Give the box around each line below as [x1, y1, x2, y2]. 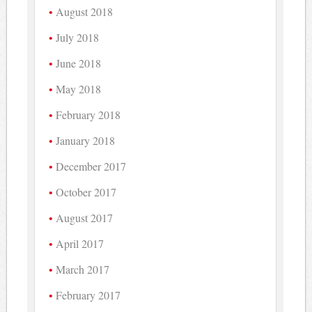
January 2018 [56, 132, 116, 148]
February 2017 [56, 287, 121, 302]
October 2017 [56, 184, 117, 199]
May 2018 [56, 81, 102, 96]
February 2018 [56, 107, 121, 122]
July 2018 [56, 29, 100, 45]
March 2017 [56, 261, 110, 276]
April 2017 [56, 235, 104, 251]
